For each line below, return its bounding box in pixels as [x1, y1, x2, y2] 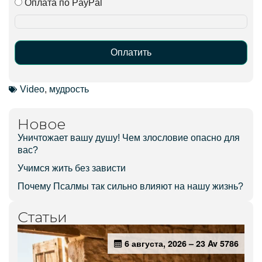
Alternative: [15, 78, 61, 89]
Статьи [18, 208, 67, 226]
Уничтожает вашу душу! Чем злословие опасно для [18, 132, 240, 143]
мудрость [49, 84, 89, 94]
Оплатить [111, 47, 151, 57]
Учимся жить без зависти [18, 163, 126, 173]
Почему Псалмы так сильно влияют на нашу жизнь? [18, 181, 243, 191]
